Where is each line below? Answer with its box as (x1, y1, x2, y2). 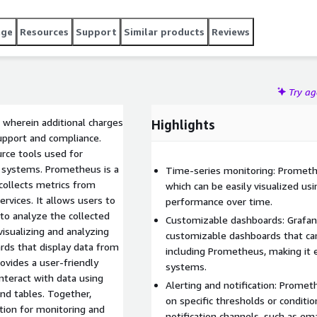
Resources (20, 25, 69, 38)
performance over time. (166, 195, 272, 207)
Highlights (151, 117, 215, 132)
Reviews (212, 25, 250, 38)
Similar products (124, 25, 204, 38)
